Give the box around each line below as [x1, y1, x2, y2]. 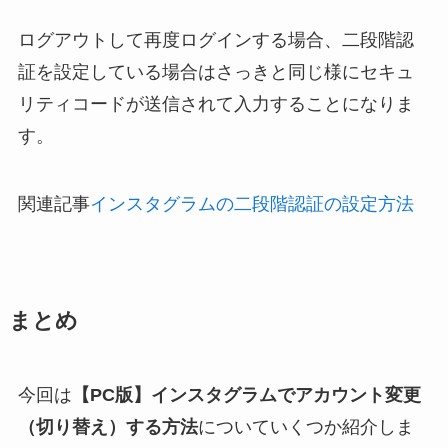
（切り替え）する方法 [17, 416, 198, 437]
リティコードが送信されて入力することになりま [17, 93, 414, 114]
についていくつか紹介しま [197, 416, 414, 437]
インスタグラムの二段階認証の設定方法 [89, 193, 414, 214]
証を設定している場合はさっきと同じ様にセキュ [17, 61, 414, 82]
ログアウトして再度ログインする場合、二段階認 [17, 29, 414, 50]
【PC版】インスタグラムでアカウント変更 [71, 384, 421, 405]
